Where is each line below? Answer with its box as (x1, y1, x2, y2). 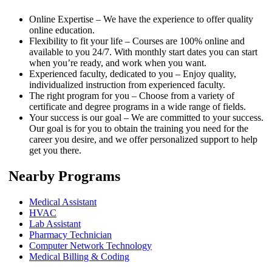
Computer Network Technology (29, 240, 152, 251)
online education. (29, 25, 95, 36)
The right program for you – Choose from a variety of (29, 90, 234, 101)
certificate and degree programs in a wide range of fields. (29, 101, 246, 112)
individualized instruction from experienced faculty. (29, 80, 225, 90)
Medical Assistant (29, 197, 97, 208)
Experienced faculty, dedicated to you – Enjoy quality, (29, 69, 236, 80)
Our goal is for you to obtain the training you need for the (29, 123, 248, 134)
